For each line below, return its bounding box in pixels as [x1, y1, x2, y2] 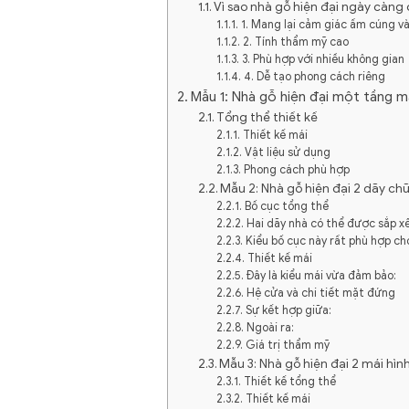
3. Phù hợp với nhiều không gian [241, 51, 404, 67]
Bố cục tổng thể [244, 198, 329, 214]
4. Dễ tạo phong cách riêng [243, 68, 385, 84]
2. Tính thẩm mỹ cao [242, 34, 349, 49]
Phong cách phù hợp [243, 162, 350, 177]
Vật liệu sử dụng [244, 144, 330, 160]
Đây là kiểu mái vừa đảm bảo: [246, 267, 396, 283]
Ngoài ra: [246, 320, 294, 335]
